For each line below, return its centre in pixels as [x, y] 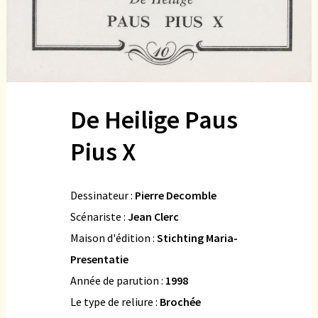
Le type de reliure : [115, 301]
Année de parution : [118, 280]
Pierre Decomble [176, 195]
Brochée [180, 301]
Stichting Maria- [197, 237]
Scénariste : [99, 216]
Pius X [103, 151]
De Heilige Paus [154, 119]
